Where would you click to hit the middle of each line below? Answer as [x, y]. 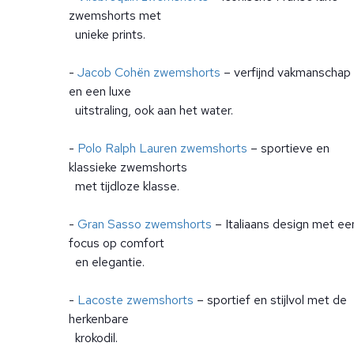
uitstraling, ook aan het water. [151, 110]
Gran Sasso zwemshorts [145, 224]
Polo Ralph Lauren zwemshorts [162, 148]
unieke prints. [107, 34]
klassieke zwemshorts [128, 167]
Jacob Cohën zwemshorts [149, 72]
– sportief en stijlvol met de [270, 300]
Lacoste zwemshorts [136, 300]
